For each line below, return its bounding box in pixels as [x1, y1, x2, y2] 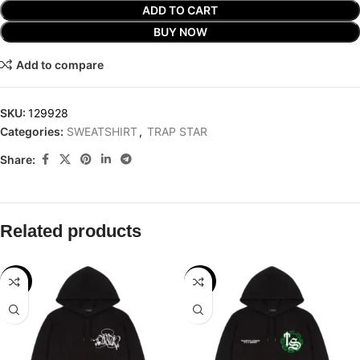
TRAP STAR [147, 125, 207, 138]
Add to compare [15, 57, 104, 72]
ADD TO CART [142, 3, 218, 17]
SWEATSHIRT [67, 125, 137, 138]
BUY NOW [153, 25, 207, 39]
